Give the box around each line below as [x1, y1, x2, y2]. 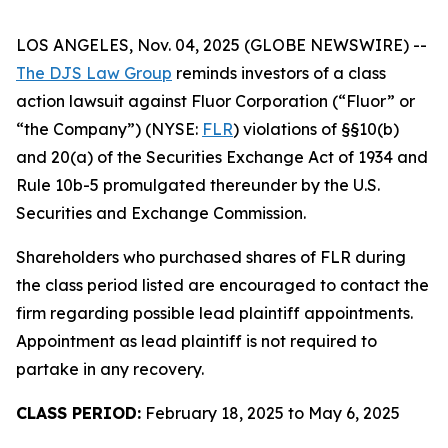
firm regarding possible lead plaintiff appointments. [16, 303, 413, 323]
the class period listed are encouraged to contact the [16, 275, 429, 295]
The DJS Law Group [16, 63, 172, 83]
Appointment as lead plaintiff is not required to [16, 331, 377, 351]
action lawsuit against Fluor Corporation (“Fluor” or [16, 91, 415, 111]
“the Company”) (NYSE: [16, 119, 202, 139]
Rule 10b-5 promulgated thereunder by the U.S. [16, 175, 380, 195]
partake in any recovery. [16, 359, 204, 379]
